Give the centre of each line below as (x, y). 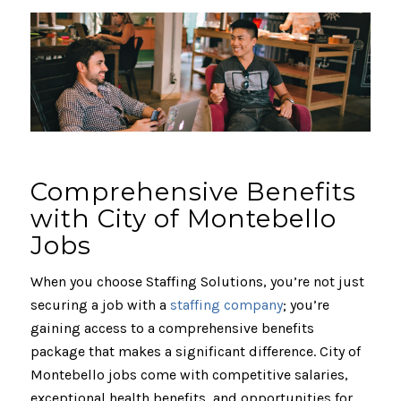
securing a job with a (100, 305)
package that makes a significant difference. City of (195, 352)
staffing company (226, 305)
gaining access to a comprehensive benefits (172, 328)
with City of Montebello (183, 218)
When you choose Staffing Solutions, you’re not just (197, 282)
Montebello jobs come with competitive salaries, (189, 375)
